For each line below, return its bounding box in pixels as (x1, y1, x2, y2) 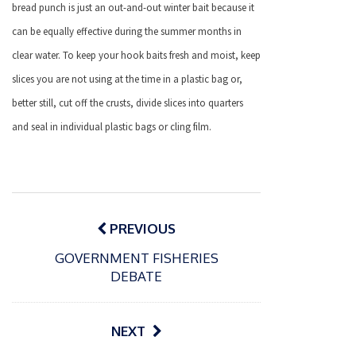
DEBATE (110, 267, 162, 284)
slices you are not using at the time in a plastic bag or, (12, 72, 242, 87)
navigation (11, 209, 125, 240)
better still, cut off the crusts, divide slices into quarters (12, 96, 243, 110)
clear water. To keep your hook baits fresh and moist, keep (12, 48, 261, 63)
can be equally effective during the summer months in (12, 25, 242, 39)
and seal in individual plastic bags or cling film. (12, 120, 211, 134)
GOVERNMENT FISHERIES (54, 249, 219, 266)
